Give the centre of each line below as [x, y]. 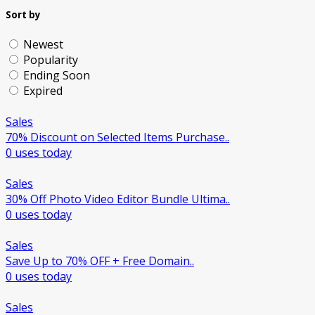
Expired [43, 91]
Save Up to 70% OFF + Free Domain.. [100, 261]
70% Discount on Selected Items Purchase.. [117, 137]
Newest [43, 45]
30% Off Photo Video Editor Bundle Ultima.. [118, 199]
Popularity [51, 60]
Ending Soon [57, 76]
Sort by [23, 15]
